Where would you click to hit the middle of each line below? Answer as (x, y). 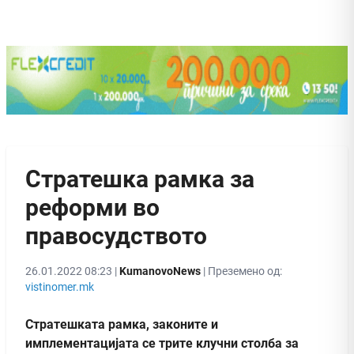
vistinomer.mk (60, 286)
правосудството (116, 235)
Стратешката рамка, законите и (122, 324)
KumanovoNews (160, 271)
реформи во (92, 207)
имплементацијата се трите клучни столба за (162, 343)
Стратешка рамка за (140, 179)
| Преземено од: (241, 271)
